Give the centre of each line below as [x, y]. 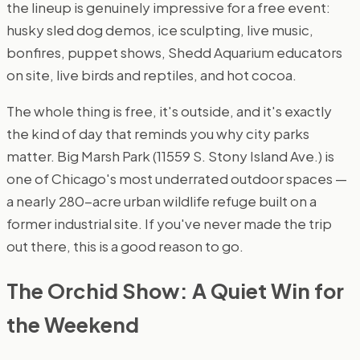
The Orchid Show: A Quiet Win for [175, 291]
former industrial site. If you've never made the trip [169, 224]
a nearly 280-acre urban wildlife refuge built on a [162, 201]
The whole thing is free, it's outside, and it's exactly [169, 111]
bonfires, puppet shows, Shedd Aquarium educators [174, 53]
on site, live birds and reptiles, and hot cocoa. [151, 75]
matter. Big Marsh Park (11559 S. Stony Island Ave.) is [170, 156]
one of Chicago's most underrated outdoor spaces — [177, 179]
